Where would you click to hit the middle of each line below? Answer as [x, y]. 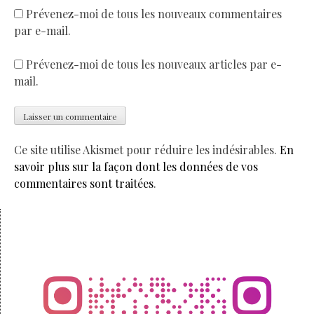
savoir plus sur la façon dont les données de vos [136, 167]
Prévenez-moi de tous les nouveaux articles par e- [154, 64]
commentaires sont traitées [84, 184]
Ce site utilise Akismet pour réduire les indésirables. [147, 150]
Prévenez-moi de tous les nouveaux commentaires [154, 14]
